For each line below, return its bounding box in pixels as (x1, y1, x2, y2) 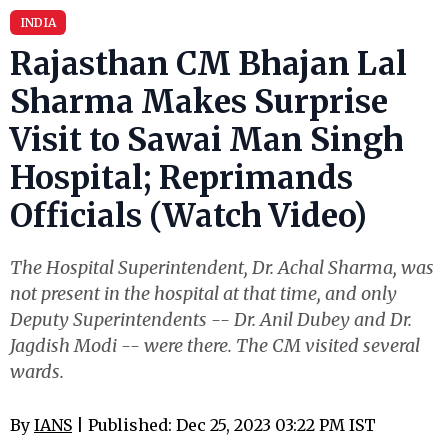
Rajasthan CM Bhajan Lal (10, 44, 407, 84)
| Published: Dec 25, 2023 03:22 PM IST (72, 415, 376, 435)
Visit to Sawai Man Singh (10, 120, 404, 160)
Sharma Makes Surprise (10, 82, 388, 122)
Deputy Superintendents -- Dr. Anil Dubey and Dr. (10, 308, 412, 331)
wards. (10, 360, 64, 383)
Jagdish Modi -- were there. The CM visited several (10, 334, 420, 357)
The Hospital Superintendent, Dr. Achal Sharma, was (10, 256, 434, 279)
